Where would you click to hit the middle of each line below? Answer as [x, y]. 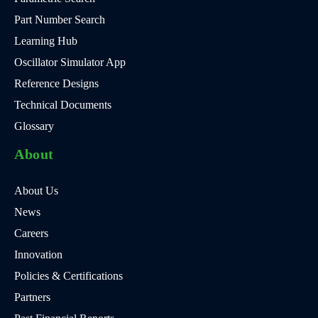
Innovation [38, 254]
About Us [36, 190]
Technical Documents [63, 104]
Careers [31, 233]
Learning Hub [46, 40]
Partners [32, 297]
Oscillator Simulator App [70, 62]
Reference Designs [56, 83]
